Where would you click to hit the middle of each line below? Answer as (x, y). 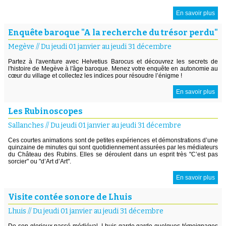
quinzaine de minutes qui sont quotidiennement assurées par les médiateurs (113, 147)
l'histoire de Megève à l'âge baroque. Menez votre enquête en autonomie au (113, 68)
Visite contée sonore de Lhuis (70, 197)
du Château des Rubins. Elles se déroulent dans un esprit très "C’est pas (113, 154)
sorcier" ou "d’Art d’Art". (40, 161)
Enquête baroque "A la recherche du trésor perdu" (113, 32)
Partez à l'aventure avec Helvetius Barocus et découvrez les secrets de (113, 61)
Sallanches (26, 125)
